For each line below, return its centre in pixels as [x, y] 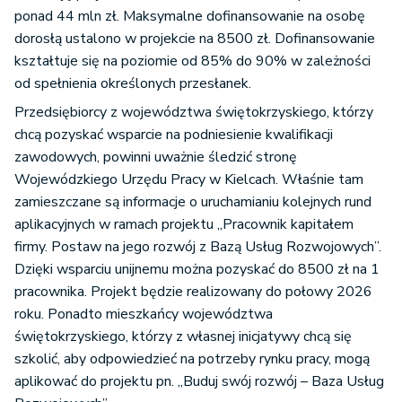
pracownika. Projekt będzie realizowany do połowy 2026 [193, 292]
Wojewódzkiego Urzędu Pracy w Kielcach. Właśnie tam [189, 179]
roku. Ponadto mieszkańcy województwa [144, 314]
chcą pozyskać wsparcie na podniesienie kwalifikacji [174, 135]
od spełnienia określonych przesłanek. [135, 83]
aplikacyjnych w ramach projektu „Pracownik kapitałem [184, 224]
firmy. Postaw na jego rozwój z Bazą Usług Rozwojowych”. [198, 247]
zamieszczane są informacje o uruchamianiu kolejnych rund [193, 202]
